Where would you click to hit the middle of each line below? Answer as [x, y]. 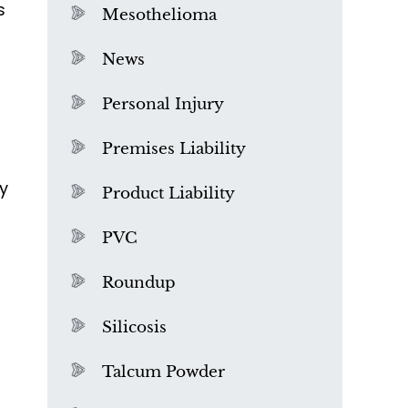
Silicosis [134, 327]
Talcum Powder [163, 372]
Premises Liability [174, 149]
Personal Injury [163, 104]
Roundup [139, 283]
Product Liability [168, 194]
